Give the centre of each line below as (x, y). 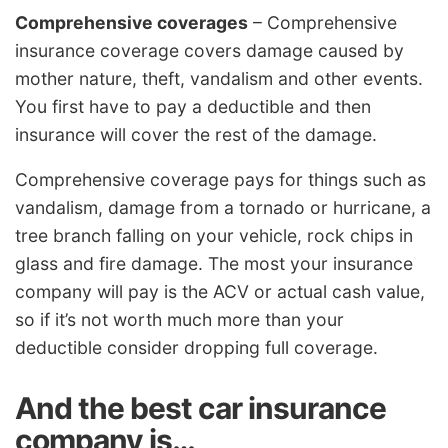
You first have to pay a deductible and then (193, 106)
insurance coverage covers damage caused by (209, 50)
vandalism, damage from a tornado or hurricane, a (223, 208)
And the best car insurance (200, 408)
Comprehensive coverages (131, 22)
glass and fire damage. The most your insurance (214, 264)
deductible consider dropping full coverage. (196, 348)
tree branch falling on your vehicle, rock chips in (214, 236)
